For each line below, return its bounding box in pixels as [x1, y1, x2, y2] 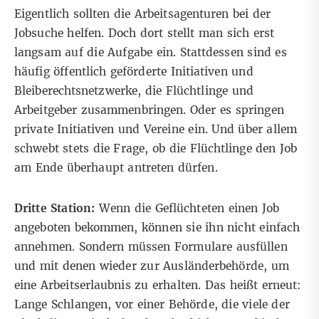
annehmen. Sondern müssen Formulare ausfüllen [14, 240, 288, 254]
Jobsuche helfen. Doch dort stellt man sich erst [14, 26, 275, 41]
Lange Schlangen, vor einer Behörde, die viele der [14, 298, 290, 312]
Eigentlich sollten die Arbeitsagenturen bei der [14, 7, 271, 21]
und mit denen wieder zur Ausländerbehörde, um [14, 259, 289, 273]
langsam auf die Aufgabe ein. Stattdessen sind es [14, 46, 287, 60]
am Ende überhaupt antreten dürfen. [14, 161, 218, 175]
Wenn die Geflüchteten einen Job [98, 202, 280, 216]
